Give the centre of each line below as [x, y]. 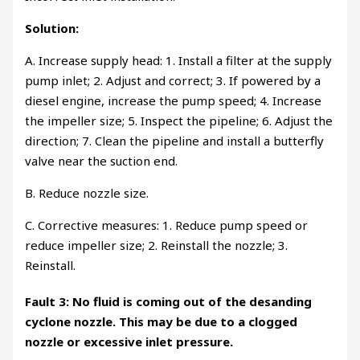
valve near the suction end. [102, 161]
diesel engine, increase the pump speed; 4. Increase [174, 101]
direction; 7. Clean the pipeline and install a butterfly [175, 141]
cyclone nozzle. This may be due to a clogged [162, 321]
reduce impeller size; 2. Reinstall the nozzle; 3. [157, 245]
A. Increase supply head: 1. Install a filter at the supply [179, 61]
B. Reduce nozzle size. [87, 193]
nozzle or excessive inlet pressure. [129, 341]
